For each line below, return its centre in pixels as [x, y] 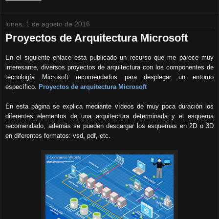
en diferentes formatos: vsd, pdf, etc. [58, 136]
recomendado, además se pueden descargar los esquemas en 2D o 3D [109, 126]
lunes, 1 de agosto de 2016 [48, 24]
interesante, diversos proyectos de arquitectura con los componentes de [109, 67]
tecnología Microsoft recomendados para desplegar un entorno [109, 77]
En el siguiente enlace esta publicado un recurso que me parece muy [109, 58]
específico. [22, 87]
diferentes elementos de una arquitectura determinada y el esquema [109, 116]
